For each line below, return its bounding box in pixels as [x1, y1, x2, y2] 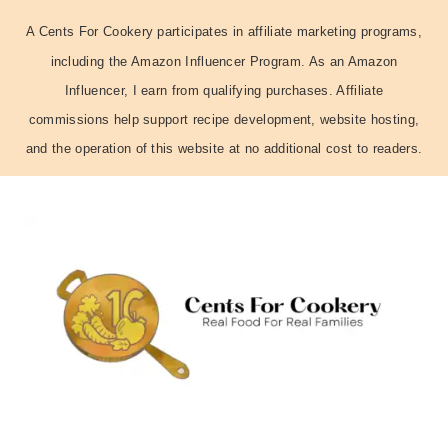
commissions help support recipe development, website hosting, [28, 112, 420, 128]
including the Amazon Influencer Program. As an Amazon [50, 53, 398, 69]
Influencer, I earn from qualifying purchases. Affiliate [64, 82, 384, 98]
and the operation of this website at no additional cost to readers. [25, 141, 423, 157]
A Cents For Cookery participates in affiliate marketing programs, [26, 24, 422, 40]
